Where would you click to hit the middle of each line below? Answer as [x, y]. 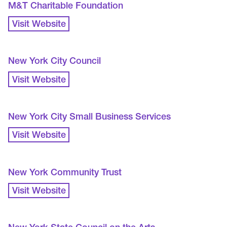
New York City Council [55, 62]
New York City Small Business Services [90, 118]
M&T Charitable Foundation [66, 6]
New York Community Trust [65, 173]
